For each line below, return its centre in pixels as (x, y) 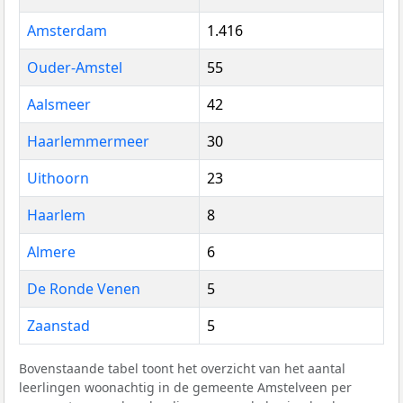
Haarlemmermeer (88, 141)
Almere (51, 251)
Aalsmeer (59, 104)
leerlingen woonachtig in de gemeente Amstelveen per (185, 387)
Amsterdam (67, 30)
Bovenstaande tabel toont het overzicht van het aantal (182, 368)
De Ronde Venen (84, 288)
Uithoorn (58, 178)
